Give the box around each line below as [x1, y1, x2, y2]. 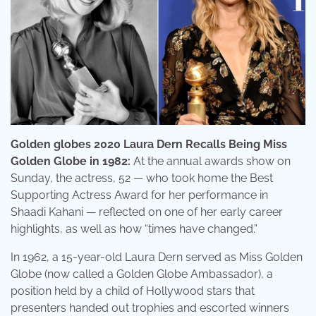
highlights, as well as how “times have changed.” [11, 221, 257, 236]
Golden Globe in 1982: [11, 154, 133, 168]
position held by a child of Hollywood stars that [11, 284, 255, 298]
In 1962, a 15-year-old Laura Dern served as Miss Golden [11, 250, 303, 264]
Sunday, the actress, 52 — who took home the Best [11, 171, 273, 185]
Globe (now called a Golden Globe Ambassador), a [11, 267, 273, 281]
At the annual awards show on [133, 154, 291, 168]
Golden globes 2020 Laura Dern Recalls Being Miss [11, 137, 287, 151]
